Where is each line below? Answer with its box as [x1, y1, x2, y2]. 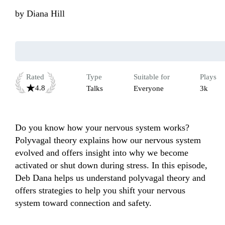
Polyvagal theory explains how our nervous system [15, 135, 201, 146]
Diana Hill [27, 9, 65, 19]
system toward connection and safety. [15, 198, 152, 208]
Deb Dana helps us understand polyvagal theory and [15, 173, 205, 183]
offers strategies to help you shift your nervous [15, 185, 185, 196]
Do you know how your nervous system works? [15, 123, 189, 133]
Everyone [133, 84, 164, 93]
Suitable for [133, 73, 170, 81]
